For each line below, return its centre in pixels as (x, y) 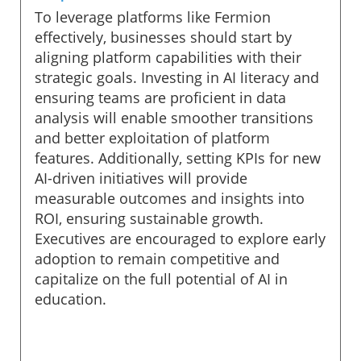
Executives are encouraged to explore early (180, 238)
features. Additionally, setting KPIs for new (178, 158)
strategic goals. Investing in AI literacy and (177, 77)
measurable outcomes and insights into (170, 198)
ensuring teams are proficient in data (160, 97)
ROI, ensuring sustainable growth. (149, 218)
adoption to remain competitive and (157, 258)
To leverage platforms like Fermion (153, 17)
